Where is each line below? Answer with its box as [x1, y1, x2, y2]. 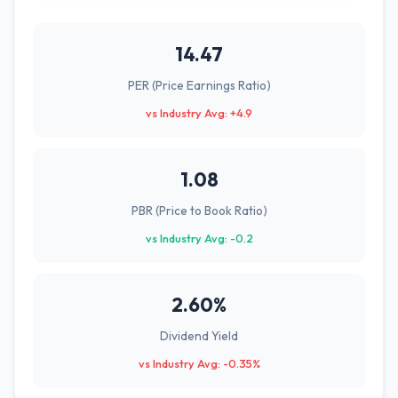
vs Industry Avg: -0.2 [145, 231, 253, 245]
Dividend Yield [160, 328, 238, 344]
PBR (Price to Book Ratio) [131, 203, 267, 219]
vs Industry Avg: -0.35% [138, 356, 260, 370]
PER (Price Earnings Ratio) [127, 77, 271, 93]
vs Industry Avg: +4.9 [146, 106, 252, 120]
